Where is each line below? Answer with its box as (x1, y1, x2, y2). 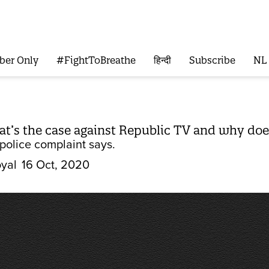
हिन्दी (153, 54, 171, 67)
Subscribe (189, 54, 235, 67)
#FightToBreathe (56, 54, 136, 67)
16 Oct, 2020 (22, 158, 89, 172)
